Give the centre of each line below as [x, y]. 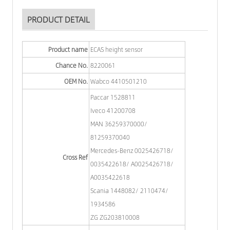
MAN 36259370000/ [119, 124]
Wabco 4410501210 [119, 81]
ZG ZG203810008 [115, 217]
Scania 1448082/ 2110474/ [129, 191]
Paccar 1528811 [113, 97]
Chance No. [72, 65]
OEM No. [76, 81]
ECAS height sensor [117, 50]
